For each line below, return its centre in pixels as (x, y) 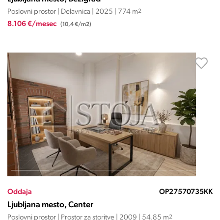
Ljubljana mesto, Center (50, 205)
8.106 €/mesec (32, 24)
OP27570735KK (186, 192)
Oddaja (19, 192)
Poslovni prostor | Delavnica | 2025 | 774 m (72, 12)
